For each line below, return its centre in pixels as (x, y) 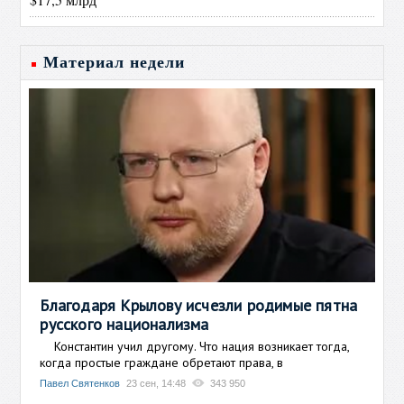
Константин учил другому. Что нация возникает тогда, (195, 346)
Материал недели (115, 62)
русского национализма (124, 324)
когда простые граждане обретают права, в (162, 362)
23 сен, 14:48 (156, 383)
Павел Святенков (80, 383)
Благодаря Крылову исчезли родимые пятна (199, 305)
